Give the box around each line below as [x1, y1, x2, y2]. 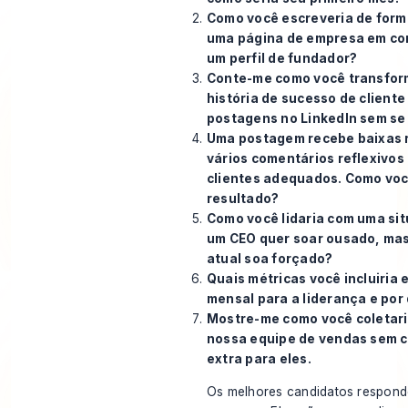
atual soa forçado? [206, 251, 333, 267]
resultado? [206, 191, 280, 207]
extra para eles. [206, 352, 311, 367]
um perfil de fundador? [206, 51, 358, 66]
